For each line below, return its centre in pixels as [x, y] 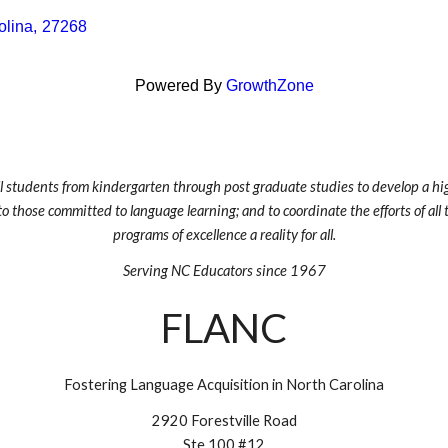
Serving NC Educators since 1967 [224, 270]
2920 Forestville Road [224, 420]
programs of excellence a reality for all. [224, 234]
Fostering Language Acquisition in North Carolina [224, 384]
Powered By [180, 85]
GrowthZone [269, 85]
